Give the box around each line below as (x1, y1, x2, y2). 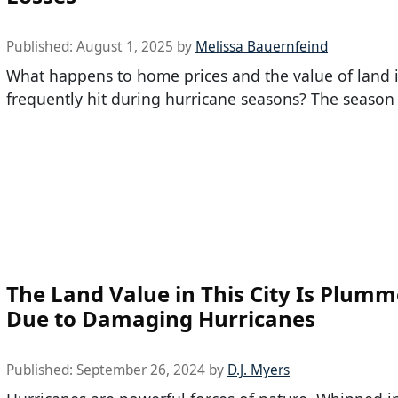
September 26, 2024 (76, 361, 205, 380)
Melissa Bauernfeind (195, 36, 328, 56)
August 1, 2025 (76, 36, 173, 56)
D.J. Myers (227, 361, 290, 380)
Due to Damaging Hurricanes (6, 304, 315, 334)
